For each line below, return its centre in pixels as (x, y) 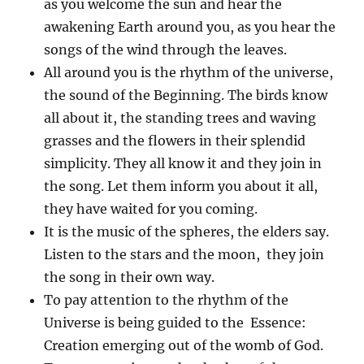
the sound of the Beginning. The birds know (186, 95)
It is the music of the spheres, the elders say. (187, 231)
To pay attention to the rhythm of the (167, 299)
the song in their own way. (130, 277)
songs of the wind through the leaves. (166, 49)
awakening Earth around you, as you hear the (190, 26)
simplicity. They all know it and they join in (183, 163)
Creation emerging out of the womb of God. (184, 345)
